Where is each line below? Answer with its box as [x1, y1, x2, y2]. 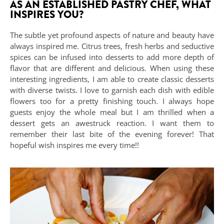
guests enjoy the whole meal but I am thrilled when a [10, 106, 214, 117]
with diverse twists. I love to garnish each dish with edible [10, 84, 214, 95]
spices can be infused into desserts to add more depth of [10, 51, 214, 62]
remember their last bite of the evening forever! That [10, 128, 214, 139]
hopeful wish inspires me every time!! [10, 139, 139, 150]
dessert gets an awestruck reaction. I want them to [10, 117, 214, 128]
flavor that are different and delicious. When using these [10, 62, 214, 73]
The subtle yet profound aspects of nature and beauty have [10, 29, 214, 40]
